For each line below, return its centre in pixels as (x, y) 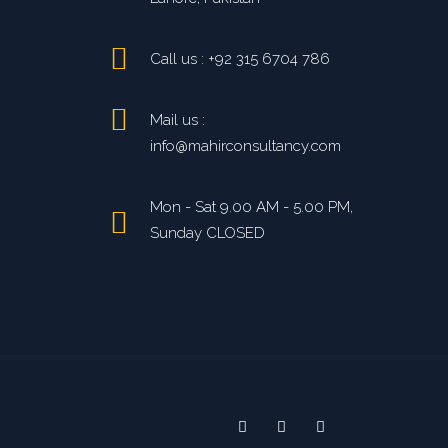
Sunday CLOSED (207, 233)
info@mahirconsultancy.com (245, 146)
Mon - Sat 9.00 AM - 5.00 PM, (251, 207)
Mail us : (177, 120)
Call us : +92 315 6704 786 (240, 59)
